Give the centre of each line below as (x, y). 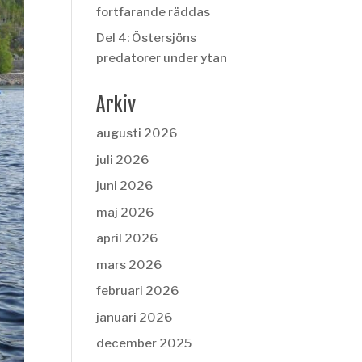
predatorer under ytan (162, 58)
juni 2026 (125, 186)
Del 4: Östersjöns (147, 38)
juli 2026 (123, 160)
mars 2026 (129, 265)
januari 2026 (135, 317)
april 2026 (127, 238)
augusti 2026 (137, 133)
